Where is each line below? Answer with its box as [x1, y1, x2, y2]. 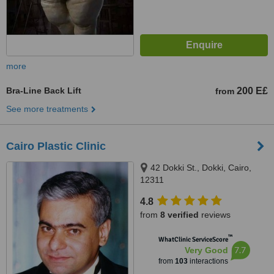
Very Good [184, 245, 228, 255]
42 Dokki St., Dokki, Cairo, [150, 163, 251, 172]
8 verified [160, 210, 199, 220]
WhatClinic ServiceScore [158, 235, 228, 243]
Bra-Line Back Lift [6, 86, 81, 95]
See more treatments [6, 104, 88, 114]
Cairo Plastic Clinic [6, 140, 106, 152]
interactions [187, 257, 228, 265]
